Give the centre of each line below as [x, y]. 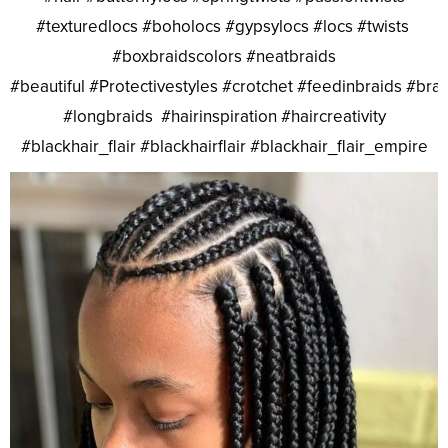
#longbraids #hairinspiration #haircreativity [224, 117]
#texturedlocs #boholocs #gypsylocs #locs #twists [224, 27]
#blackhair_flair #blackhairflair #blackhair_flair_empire [224, 147]
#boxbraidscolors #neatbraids [224, 57]
